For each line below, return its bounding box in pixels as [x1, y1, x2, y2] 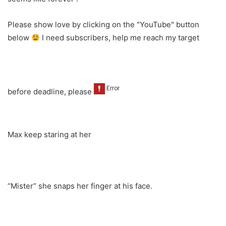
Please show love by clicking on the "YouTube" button [8, 20, 199, 30]
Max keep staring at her [8, 129, 91, 139]
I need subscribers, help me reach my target [40, 33, 200, 43]
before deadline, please [8, 86, 94, 96]
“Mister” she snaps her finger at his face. [8, 181, 152, 191]
